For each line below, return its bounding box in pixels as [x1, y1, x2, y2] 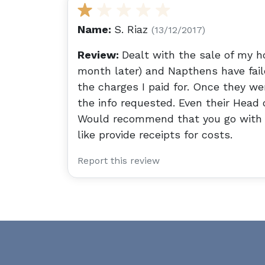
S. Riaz [114, 23, 151, 35]
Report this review [77, 155, 160, 166]
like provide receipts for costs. [77, 128, 232, 141]
